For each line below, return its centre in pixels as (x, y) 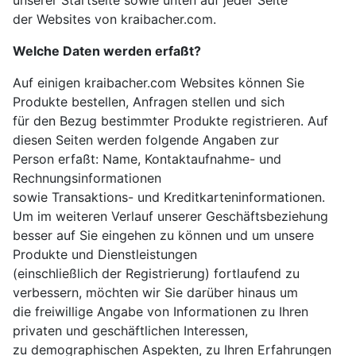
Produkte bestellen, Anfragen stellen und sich (149, 102)
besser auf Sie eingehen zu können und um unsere (163, 236)
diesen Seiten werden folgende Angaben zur (146, 140)
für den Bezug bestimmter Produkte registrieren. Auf (170, 121)
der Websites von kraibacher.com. (114, 19)
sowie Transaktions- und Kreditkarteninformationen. (169, 197)
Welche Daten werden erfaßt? (107, 51)
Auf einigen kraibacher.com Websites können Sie (159, 83)
